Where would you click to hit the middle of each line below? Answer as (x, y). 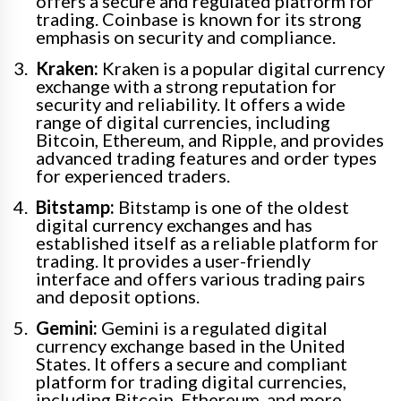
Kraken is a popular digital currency (242, 68)
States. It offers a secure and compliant (192, 364)
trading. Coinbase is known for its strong (199, 19)
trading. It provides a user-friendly (173, 261)
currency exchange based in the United (191, 346)
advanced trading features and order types (206, 158)
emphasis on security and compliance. (186, 37)
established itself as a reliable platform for (207, 243)
